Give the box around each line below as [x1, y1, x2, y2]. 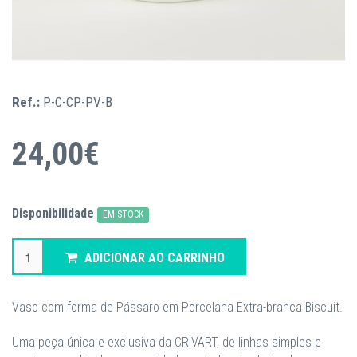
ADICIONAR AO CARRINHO [84, 250, 225, 265]
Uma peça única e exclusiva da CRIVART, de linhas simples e [12, 335, 321, 350]
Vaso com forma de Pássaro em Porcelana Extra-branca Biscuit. [12, 300, 343, 315]
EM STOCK [103, 209, 144, 220]
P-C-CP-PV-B [43, 94, 112, 110]
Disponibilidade [12, 206, 94, 221]
